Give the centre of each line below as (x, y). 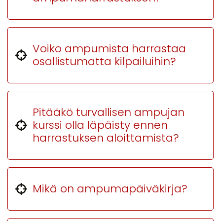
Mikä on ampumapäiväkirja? (110, 189)
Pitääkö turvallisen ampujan (109, 112)
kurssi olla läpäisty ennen (100, 125)
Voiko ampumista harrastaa (109, 49)
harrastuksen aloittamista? (106, 138)
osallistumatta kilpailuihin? (104, 61)
